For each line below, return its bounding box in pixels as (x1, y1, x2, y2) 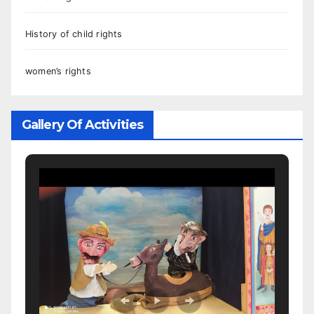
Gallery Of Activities (22, 117, 144, 133)
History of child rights (25, 29, 123, 40)
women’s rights (25, 66, 91, 77)
